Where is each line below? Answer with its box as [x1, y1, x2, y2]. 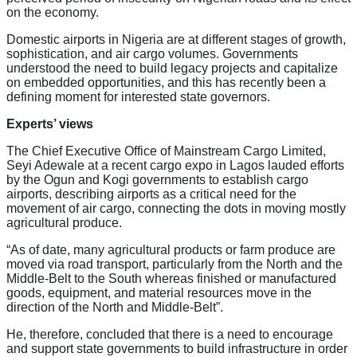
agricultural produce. [6, 215, 122, 229]
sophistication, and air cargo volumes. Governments [6, 46, 298, 61]
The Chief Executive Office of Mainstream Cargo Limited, [6, 143, 326, 158]
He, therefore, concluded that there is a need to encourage [6, 327, 333, 341]
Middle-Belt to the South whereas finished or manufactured [6, 271, 336, 285]
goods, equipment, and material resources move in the [6, 285, 312, 300]
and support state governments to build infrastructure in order [6, 341, 347, 355]
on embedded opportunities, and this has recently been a [6, 75, 326, 89]
